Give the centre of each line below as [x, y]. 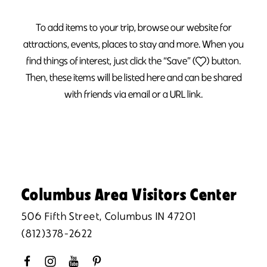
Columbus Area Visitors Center [130, 194]
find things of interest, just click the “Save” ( [111, 60]
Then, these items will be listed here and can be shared [133, 77]
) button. [224, 60]
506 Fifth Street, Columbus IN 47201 [109, 216]
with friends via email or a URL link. [133, 94]
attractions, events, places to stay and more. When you [133, 44]
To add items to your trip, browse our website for [133, 27]
